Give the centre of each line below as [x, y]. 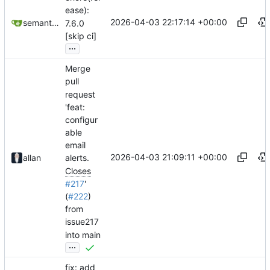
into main [83, 234]
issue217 [82, 222]
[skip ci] [81, 36]
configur [81, 120]
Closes [78, 171]
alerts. [77, 158]
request [80, 94]
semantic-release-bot [55, 23]
